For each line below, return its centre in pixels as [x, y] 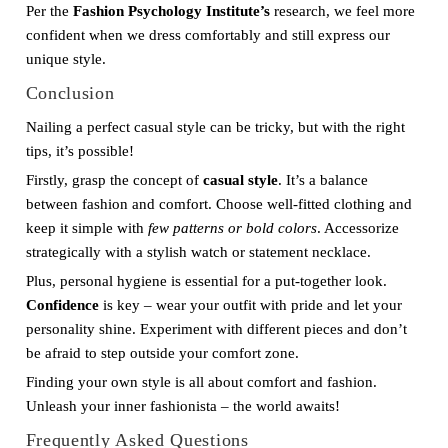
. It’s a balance [322, 180]
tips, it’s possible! [79, 151]
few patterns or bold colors [232, 228]
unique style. [65, 59]
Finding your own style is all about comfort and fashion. [201, 382]
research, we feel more [342, 11]
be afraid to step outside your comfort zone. [162, 353]
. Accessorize [357, 228]
